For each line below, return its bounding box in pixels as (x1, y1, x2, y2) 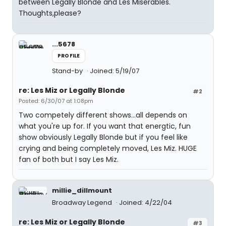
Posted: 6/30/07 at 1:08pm (19, 97, 93, 105)
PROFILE (58, 52, 80, 60)
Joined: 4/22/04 (119, 198, 172, 207)
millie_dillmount (52, 186, 112, 195)
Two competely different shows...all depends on (19, 110, 187, 120)
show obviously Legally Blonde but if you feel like (19, 132, 188, 142)
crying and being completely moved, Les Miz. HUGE (19, 143, 197, 153)
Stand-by (52, 66, 84, 76)
